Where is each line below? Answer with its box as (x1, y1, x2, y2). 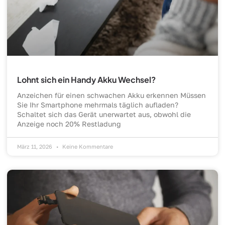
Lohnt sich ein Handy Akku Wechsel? (17, 74, 156, 85)
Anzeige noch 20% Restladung (17, 120, 121, 129)
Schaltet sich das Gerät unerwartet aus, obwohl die (17, 110, 191, 119)
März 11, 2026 (17, 143, 54, 150)
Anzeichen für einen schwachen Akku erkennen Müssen (17, 91, 206, 100)
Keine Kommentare (61, 143, 113, 150)
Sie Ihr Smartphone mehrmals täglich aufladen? (17, 100, 178, 109)
